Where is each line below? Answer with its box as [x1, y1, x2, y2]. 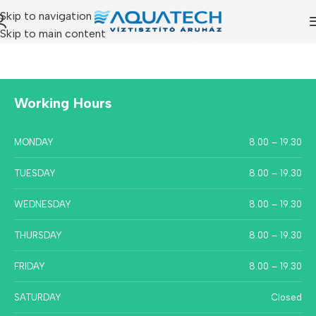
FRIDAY [14, 261, 45, 272]
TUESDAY [14, 168, 56, 178]
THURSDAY [14, 230, 62, 241]
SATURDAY [14, 292, 61, 303]
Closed [270, 292, 302, 303]
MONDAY [14, 137, 54, 147]
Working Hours [14, 95, 111, 111]
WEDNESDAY [14, 199, 71, 209]
